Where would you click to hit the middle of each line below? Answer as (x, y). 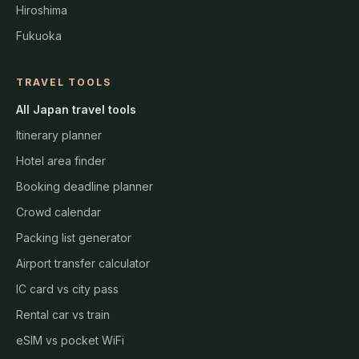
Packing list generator (74, 238)
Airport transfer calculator (83, 264)
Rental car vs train (63, 315)
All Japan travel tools (76, 110)
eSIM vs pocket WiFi (70, 341)
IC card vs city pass (67, 289)
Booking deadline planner (85, 187)
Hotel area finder (61, 161)
